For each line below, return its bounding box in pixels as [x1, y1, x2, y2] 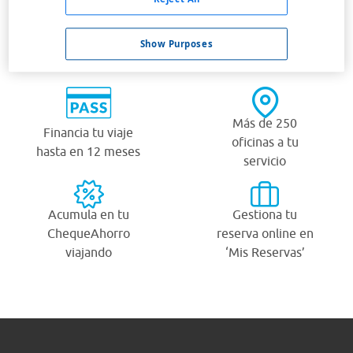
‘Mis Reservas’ [225, 244, 305, 259]
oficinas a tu [231, 134, 299, 149]
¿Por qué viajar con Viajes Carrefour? [39, 4, 314, 24]
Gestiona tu [232, 206, 297, 221]
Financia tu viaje [43, 124, 133, 139]
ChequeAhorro [46, 225, 130, 240]
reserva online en [216, 225, 314, 240]
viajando [65, 244, 112, 259]
